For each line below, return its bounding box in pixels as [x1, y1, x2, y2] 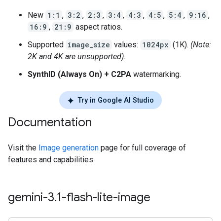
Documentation [8, 115, 92, 130]
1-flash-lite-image [57, 190, 150, 205]
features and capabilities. [8, 155, 95, 165]
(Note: [190, 39, 211, 49]
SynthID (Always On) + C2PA [28, 69, 131, 79]
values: [112, 39, 140, 49]
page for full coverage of [99, 143, 186, 153]
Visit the [8, 143, 38, 153]
